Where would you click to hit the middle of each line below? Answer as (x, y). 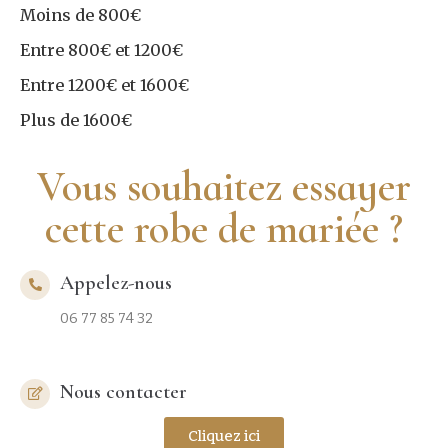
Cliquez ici (224, 435)
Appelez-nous (116, 282)
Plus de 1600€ (76, 119)
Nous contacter (123, 391)
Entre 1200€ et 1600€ (104, 84)
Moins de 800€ (80, 14)
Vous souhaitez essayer (224, 186)
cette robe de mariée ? (224, 228)
